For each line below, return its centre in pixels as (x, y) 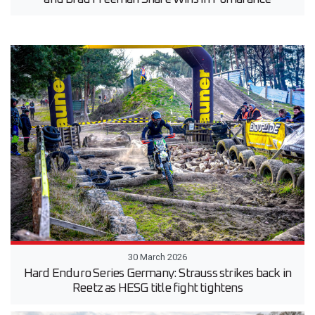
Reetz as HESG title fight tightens (157, 288)
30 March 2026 (157, 257)
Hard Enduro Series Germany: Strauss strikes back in (157, 273)
